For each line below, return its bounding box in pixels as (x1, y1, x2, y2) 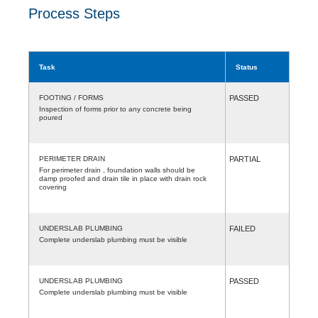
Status (236, 62, 258, 71)
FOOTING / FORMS (39, 93, 104, 102)
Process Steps (28, 5, 120, 21)
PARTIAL (229, 154, 261, 163)
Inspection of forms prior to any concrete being (39, 104, 192, 113)
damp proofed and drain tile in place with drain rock (39, 174, 207, 182)
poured (39, 113, 62, 121)
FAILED (229, 224, 256, 233)
